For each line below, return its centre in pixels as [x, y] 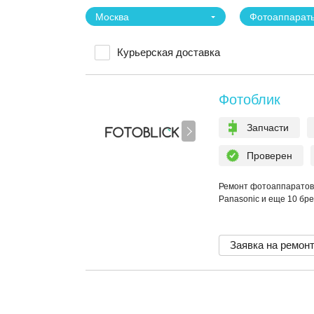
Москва [112, 17]
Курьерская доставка [169, 52]
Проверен [269, 156]
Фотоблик [250, 100]
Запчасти [268, 128]
